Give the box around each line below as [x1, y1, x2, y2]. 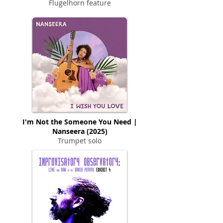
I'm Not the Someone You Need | [22, 116, 137, 126]
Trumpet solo [58, 135, 102, 145]
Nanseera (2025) [52, 126, 108, 136]
